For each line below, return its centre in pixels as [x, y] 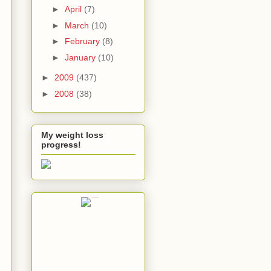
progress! [61, 145]
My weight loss [72, 135]
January [81, 57]
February [83, 41]
